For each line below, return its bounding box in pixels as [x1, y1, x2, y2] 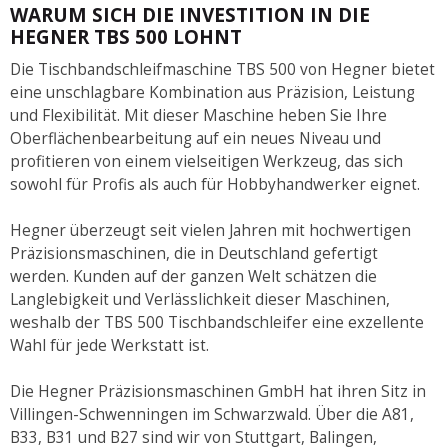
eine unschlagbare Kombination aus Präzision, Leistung [10, 81, 415, 103]
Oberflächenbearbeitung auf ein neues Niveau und [10, 127, 381, 149]
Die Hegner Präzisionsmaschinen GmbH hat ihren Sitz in [10, 381, 426, 403]
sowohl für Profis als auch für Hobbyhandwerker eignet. [10, 173, 420, 195]
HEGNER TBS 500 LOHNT [10, 24, 242, 51]
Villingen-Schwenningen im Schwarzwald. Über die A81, [10, 404, 414, 426]
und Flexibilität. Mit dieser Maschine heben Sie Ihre [10, 104, 387, 126]
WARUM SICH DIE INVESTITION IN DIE [10, 2, 370, 29]
